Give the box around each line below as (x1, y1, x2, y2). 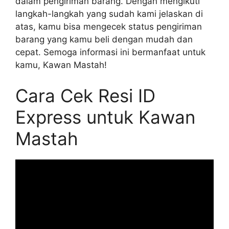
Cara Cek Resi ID (15, 84, 155, 106)
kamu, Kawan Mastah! (15, 60, 107, 70)
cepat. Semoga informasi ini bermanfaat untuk (15, 47, 205, 57)
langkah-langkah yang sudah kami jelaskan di (15, 9, 203, 19)
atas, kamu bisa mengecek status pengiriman (15, 21, 202, 32)
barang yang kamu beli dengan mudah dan (15, 34, 193, 44)
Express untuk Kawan (15, 106, 195, 128)
